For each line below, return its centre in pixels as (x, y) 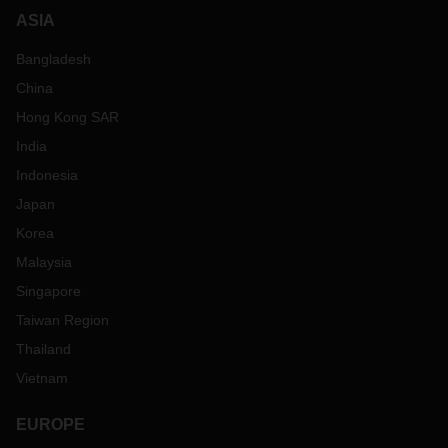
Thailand (43, 349)
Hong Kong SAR (67, 117)
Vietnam (42, 378)
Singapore (48, 291)
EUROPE (50, 424)
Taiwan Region (62, 320)
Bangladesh (53, 59)
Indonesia (47, 175)
